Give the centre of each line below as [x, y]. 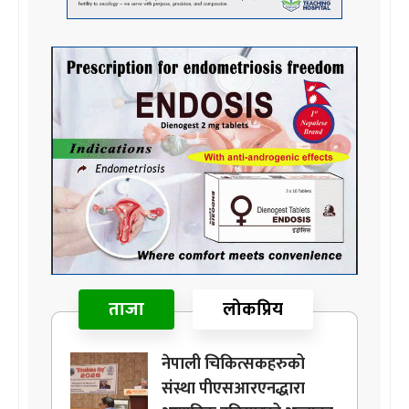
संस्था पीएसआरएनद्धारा [233, 388]
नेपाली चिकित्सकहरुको [233, 364]
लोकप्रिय [252, 309]
